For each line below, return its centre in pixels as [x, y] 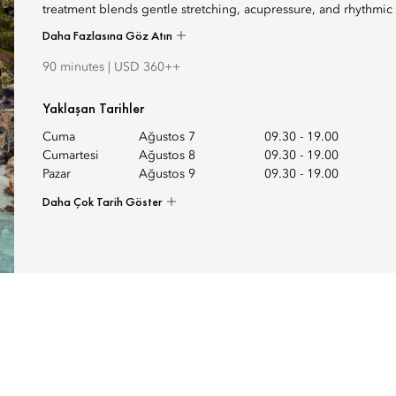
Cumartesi [71, 156]
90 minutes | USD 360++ [111, 67]
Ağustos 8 [168, 156]
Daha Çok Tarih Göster [104, 202]
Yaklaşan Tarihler [93, 108]
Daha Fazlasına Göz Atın [109, 35]
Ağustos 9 [168, 174]
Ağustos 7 [168, 137]
